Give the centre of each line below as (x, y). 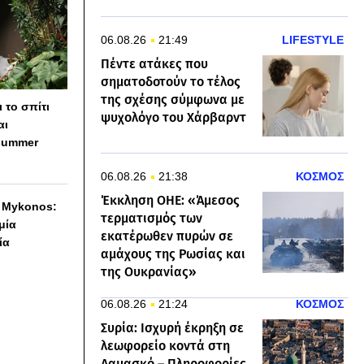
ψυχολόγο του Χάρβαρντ (173, 117)
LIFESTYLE (313, 40)
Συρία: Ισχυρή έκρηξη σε (172, 328)
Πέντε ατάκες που (154, 64)
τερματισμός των (152, 218)
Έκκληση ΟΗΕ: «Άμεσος (170, 200)
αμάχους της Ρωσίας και (173, 254)
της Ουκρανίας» (149, 272)
